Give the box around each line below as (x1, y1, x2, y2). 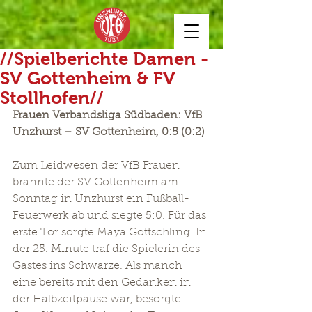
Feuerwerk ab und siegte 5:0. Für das (13, 210, 209, 221)
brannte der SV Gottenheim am (13, 177, 181, 188)
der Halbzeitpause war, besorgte (13, 294, 184, 305)
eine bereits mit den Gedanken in (13, 277, 194, 288)
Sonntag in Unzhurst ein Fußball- (13, 194, 189, 205)
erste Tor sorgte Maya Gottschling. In (13, 227, 210, 238)
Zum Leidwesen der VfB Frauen (13, 160, 182, 171)
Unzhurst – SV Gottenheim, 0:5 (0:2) (13, 127, 205, 138)
